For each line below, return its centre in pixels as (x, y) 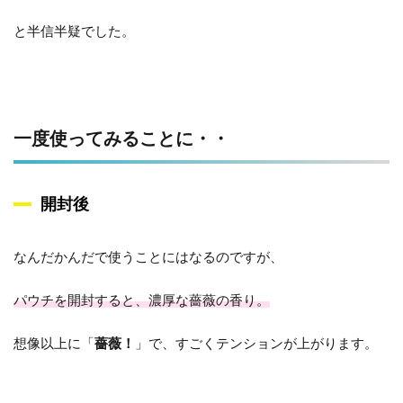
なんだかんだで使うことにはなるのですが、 (148, 256)
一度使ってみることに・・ (121, 138)
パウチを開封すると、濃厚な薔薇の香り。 (142, 300)
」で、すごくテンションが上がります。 (256, 343)
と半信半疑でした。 (74, 31)
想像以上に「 (54, 343)
